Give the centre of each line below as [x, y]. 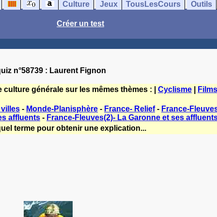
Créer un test [80, 23]
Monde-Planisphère [62, 109]
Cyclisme [175, 89]
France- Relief [130, 109]
